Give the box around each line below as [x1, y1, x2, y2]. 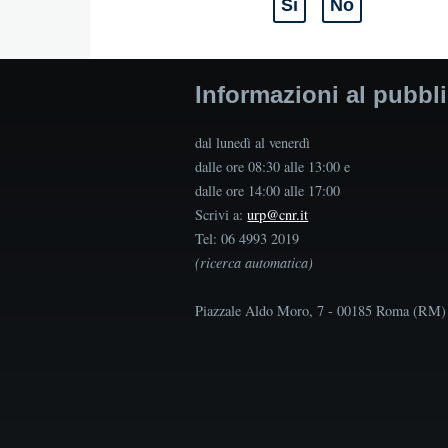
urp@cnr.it [247, 204, 309, 224]
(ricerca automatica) [195, 252, 314, 272]
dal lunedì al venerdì [195, 132, 311, 152]
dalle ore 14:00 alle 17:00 [195, 180, 341, 200]
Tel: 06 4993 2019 [195, 228, 300, 248]
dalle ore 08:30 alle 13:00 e [195, 156, 351, 176]
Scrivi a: [195, 204, 248, 224]
